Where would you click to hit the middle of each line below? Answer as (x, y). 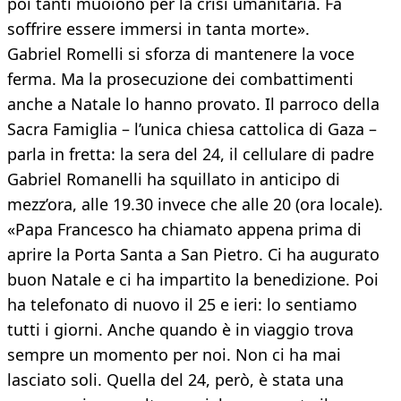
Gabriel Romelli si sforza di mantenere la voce (181, 54)
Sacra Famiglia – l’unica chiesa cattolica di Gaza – (192, 129)
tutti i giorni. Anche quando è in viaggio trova (180, 330)
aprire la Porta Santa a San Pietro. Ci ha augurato (193, 255)
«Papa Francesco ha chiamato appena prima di (184, 230)
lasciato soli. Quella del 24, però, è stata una (175, 380)
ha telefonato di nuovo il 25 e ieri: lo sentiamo (182, 305)
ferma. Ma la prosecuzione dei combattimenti (180, 79)
